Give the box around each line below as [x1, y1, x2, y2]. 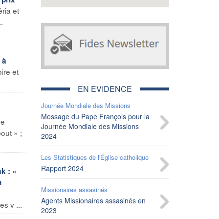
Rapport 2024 [41, 163, 84, 173]
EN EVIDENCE [78, 83, 132, 94]
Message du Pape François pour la [41, 111, 150, 121]
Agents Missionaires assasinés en [41, 195, 146, 205]
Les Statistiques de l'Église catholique [41, 152, 149, 162]
